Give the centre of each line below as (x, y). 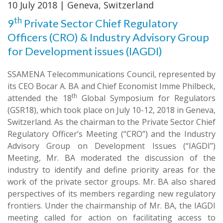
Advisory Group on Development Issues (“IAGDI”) (111, 146)
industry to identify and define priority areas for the (111, 170)
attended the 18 (40, 98)
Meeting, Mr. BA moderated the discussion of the (111, 158)
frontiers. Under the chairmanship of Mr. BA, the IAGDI (111, 206)
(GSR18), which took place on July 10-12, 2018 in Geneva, (111, 110)
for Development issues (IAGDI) (85, 51)
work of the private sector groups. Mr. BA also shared (111, 182)
